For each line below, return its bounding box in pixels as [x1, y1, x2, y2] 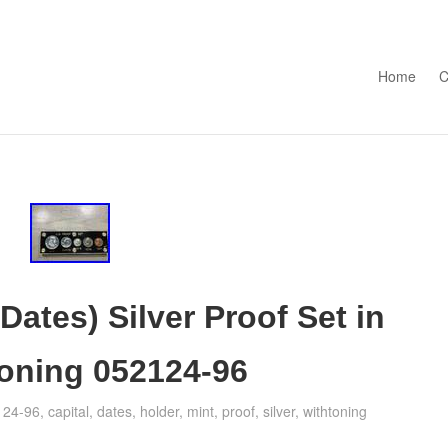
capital [48, 400, 90, 421]
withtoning [303, 400, 368, 421]
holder [140, 400, 180, 421]
